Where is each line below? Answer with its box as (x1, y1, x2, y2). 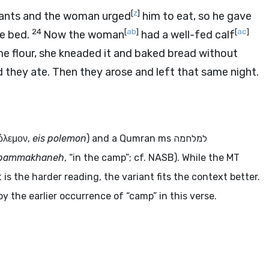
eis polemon (32, 133, 86, 144)
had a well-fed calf (139, 28, 235, 41)
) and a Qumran (86, 133, 158, 144)
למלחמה (174, 133, 207, 144)
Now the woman (43, 28, 124, 41)
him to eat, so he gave (140, 10, 252, 23)
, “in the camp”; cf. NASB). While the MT (64, 152, 240, 163)
